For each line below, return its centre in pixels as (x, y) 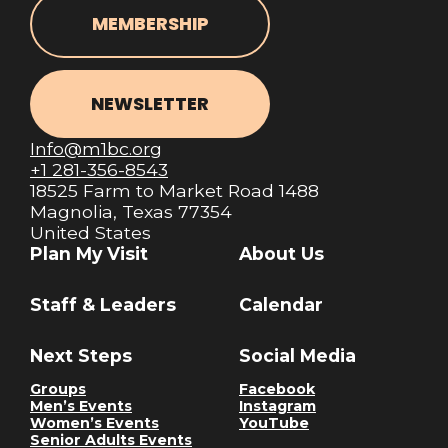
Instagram (277, 406)
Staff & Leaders (103, 305)
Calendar (281, 305)
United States (90, 233)
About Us (281, 254)
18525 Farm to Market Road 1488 (174, 191)
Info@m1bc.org (96, 149)
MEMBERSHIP (150, 23)
